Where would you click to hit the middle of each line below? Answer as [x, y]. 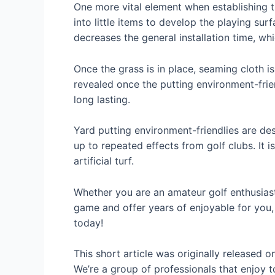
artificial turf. [104, 161]
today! [88, 223]
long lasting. [102, 99]
